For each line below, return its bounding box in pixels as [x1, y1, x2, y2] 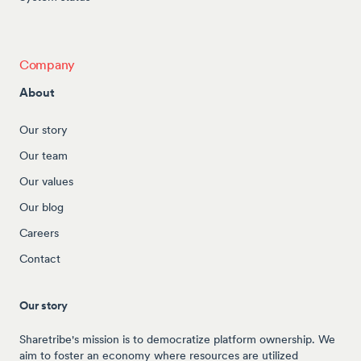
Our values [19, 173, 73, 189]
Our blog [19, 199, 64, 214]
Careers [19, 225, 59, 240]
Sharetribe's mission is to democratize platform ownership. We [19, 331, 335, 346]
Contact [19, 251, 60, 266]
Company [19, 56, 76, 73]
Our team [19, 147, 68, 163]
